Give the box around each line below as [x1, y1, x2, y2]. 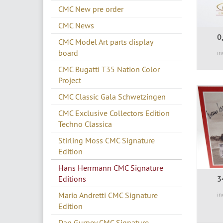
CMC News [58, 20, 94, 30]
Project [58, 75, 81, 85]
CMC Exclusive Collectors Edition [58, 108, 170, 118]
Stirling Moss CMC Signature [58, 135, 155, 145]
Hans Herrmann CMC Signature [58, 162, 163, 173]
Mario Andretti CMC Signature [58, 190, 158, 200]
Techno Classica [58, 118, 112, 129]
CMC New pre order [58, 3, 123, 14]
